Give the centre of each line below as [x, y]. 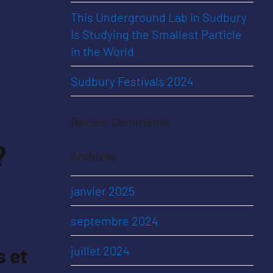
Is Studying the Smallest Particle [156, 34]
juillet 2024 [100, 250]
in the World [102, 51]
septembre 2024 [115, 221]
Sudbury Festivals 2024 [132, 81]
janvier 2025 [103, 191]
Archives [94, 155]
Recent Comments [120, 122]
